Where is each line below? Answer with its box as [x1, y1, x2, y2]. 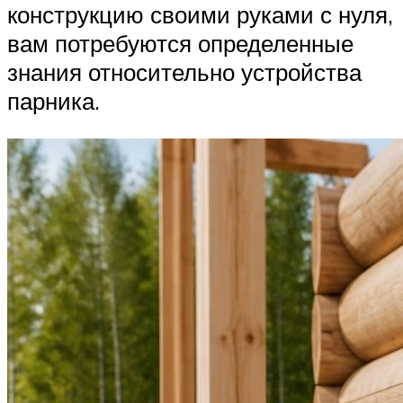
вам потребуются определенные [7, 29, 354, 58]
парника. [7, 86, 100, 116]
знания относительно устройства [7, 58, 362, 87]
